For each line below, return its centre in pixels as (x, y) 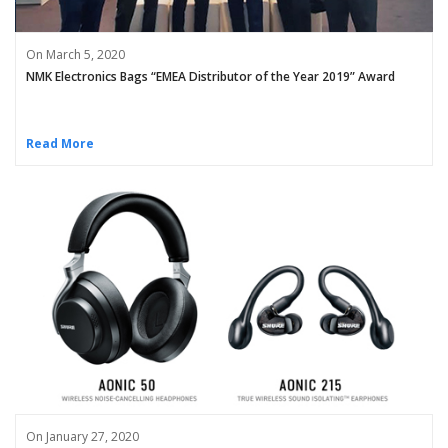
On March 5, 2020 (75, 54)
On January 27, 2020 (82, 437)
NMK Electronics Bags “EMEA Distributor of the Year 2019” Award (210, 76)
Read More (60, 144)
